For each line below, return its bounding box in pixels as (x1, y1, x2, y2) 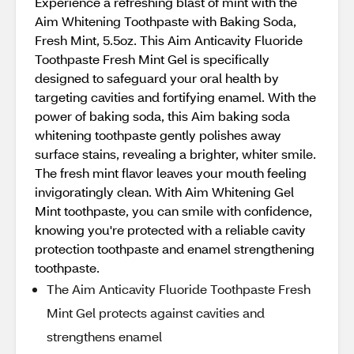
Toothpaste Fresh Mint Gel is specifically (35, 51, 269, 67)
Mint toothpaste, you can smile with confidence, (35, 202, 312, 219)
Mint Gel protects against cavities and (47, 304, 265, 321)
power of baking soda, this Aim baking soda (35, 107, 290, 124)
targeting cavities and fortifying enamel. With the (35, 88, 316, 105)
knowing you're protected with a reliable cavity (35, 221, 306, 238)
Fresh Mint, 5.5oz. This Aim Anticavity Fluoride (35, 32, 303, 48)
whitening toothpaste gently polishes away (35, 126, 281, 143)
